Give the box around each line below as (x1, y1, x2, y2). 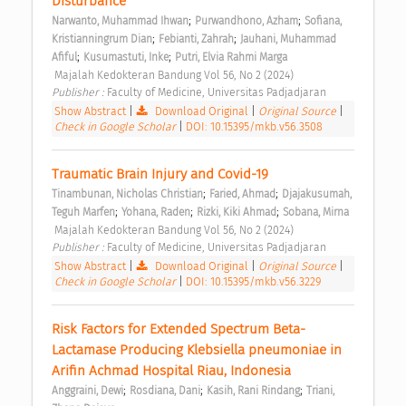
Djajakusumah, (282, 188, 352, 201)
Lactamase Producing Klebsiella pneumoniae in (52, 342, 342, 359)
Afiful (52, 51, 77, 64)
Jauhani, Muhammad (240, 33, 336, 46)
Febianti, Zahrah (159, 33, 234, 46)
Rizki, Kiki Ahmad (197, 206, 276, 219)
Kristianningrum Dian (52, 33, 152, 46)
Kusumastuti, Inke (83, 51, 169, 64)
